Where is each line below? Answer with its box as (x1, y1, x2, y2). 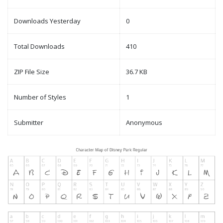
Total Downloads (14, 42, 65, 51)
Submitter (14, 118, 43, 127)
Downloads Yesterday (14, 16, 81, 26)
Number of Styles (14, 93, 66, 102)
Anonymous (126, 118, 162, 127)
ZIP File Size (14, 67, 49, 77)
